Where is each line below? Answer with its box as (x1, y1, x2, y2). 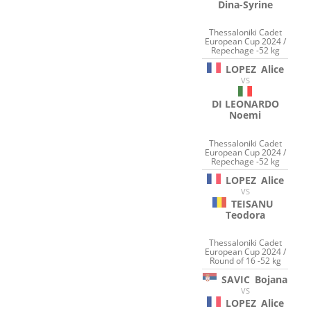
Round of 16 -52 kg (209, 255, 281, 267)
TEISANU (230, 196, 274, 210)
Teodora (225, 208, 265, 221)
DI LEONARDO (211, 97, 279, 111)
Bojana (255, 273, 288, 287)
